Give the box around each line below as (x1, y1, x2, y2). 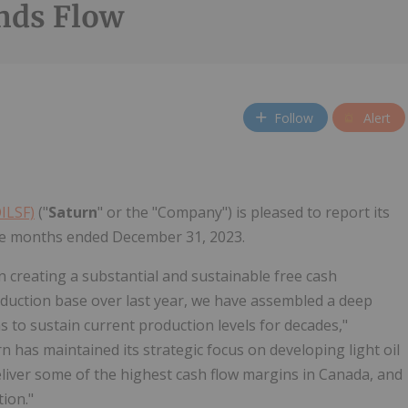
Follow (274, 108, 313, 127)
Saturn (48, 202, 97, 223)
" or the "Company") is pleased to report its (97, 202, 390, 223)
